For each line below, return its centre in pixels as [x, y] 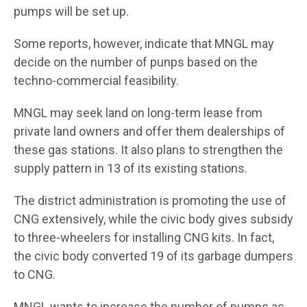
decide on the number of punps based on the [136, 62]
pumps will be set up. [71, 11]
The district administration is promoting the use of [150, 200]
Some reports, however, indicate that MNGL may [144, 43]
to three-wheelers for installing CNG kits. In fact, [144, 237]
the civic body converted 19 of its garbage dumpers [153, 256]
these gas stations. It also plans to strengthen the [148, 149]
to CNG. [35, 274]
